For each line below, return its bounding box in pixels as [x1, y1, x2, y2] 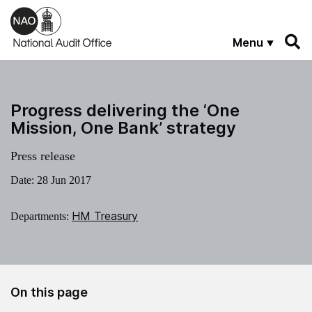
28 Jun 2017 [37, 173, 91, 186]
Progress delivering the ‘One [10, 100, 240, 120]
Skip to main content [10, 6, 107, 18]
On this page [10, 284, 88, 299]
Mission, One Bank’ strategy [10, 117, 236, 138]
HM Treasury [72, 208, 138, 223]
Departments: [10, 210, 72, 222]
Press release [10, 148, 75, 163]
